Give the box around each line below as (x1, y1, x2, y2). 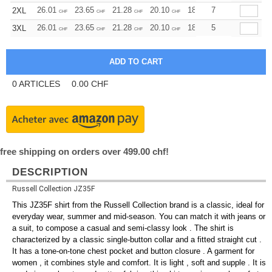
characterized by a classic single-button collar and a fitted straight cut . (12, 235, 262, 245)
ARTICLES (17, 79, 63, 89)
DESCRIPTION (12, 166, 88, 178)
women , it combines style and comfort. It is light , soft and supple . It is (12, 258, 266, 268)
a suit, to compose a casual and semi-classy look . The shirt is (12, 223, 234, 233)
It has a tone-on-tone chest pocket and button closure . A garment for (12, 246, 254, 256)
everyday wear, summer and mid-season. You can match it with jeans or (12, 212, 265, 222)
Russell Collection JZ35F (12, 185, 95, 193)
